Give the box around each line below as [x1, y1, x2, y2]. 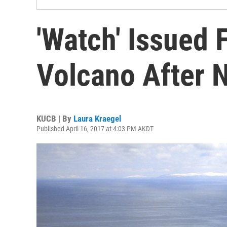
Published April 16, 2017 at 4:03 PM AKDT [36, 125, 154, 133]
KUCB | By [36, 113, 73, 124]
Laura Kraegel [73, 113, 121, 124]
